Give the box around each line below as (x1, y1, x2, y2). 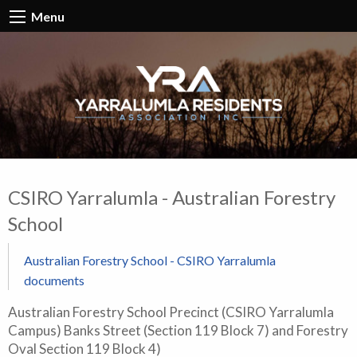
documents (24, 272, 84, 288)
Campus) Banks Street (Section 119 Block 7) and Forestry (8, 321, 348, 339)
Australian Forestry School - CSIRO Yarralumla (24, 252, 276, 268)
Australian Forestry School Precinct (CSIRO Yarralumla (8, 303, 334, 320)
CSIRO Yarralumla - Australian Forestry (8, 185, 335, 209)
